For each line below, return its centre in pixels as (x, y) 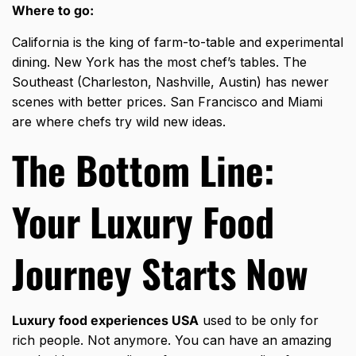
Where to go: (53, 11)
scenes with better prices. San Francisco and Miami (167, 102)
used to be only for (259, 321)
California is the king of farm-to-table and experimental (178, 43)
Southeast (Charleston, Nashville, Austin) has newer (170, 82)
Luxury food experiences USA (105, 321)
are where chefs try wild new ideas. (119, 122)
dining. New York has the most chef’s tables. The (159, 62)
